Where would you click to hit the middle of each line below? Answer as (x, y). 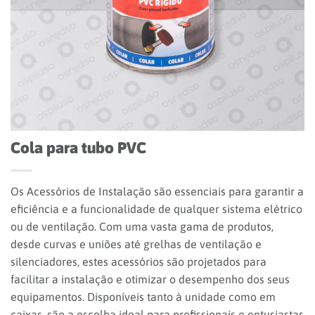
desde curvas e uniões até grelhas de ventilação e (136, 244)
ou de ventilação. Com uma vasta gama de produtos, (142, 227)
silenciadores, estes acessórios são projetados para (139, 262)
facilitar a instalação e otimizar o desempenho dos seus (150, 279)
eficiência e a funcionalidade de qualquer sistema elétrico (156, 209)
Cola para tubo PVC (78, 148)
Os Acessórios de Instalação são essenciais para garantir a (157, 192)
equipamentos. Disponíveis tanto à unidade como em (143, 297)
